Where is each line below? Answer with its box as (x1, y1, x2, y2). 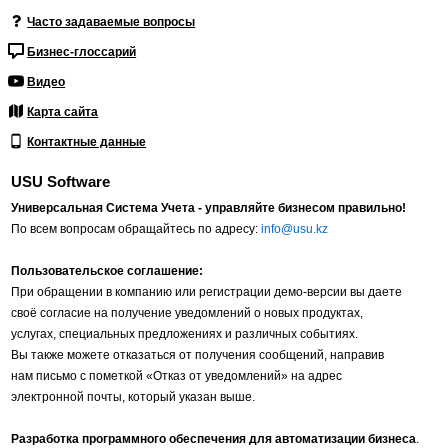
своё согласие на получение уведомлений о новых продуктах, (11, 306, 364, 321)
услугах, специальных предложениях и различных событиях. (11, 327, 359, 342)
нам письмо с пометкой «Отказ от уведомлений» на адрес (11, 369, 343, 384)
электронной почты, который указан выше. (11, 390, 256, 405)
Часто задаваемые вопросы (27, 15, 196, 30)
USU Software (11, 174, 111, 191)
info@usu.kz (261, 222, 329, 237)
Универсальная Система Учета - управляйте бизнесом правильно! (11, 201, 407, 216)
